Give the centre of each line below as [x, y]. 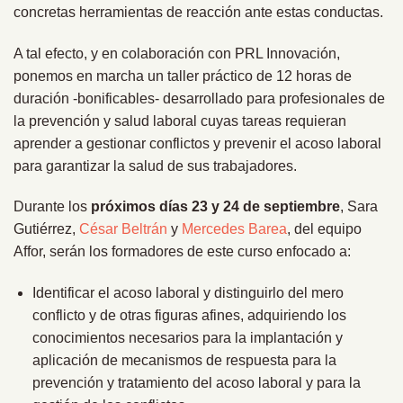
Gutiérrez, [46, 229]
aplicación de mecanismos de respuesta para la [184, 361]
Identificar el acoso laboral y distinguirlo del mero [188, 293]
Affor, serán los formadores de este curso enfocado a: [182, 252]
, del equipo [324, 229]
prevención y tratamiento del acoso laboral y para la [196, 383]
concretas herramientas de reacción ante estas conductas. [198, 12]
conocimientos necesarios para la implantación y [187, 338]
